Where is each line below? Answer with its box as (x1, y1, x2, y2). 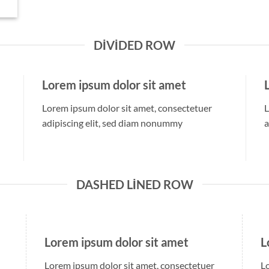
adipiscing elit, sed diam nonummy (42, 116, 183, 128)
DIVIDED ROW (94, 37, 175, 52)
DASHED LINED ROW (76, 177, 193, 192)
